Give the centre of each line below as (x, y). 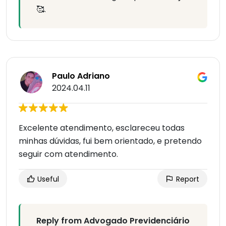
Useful (47, 179)
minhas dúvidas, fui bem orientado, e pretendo (110, 141)
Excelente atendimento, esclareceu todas (102, 128)
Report (187, 179)
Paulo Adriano (81, 76)
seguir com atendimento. (68, 154)
